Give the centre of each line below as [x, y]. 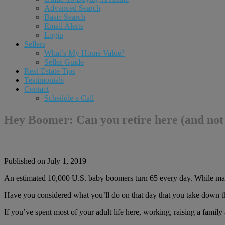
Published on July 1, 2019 [45, 161]
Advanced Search [72, 8]
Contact [36, 89]
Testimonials [44, 80]
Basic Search [65, 17]
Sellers [35, 44]
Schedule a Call [69, 98]
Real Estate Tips [50, 71]
